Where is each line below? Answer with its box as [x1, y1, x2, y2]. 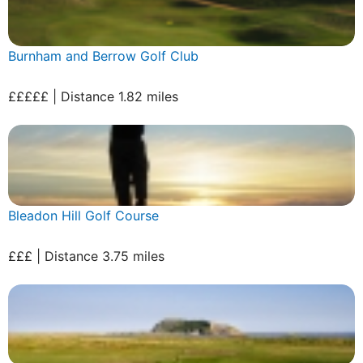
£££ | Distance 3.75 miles [8, 247, 164, 264]
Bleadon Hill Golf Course [8, 207, 159, 224]
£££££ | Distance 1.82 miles [8, 88, 178, 105]
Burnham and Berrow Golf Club [8, 47, 199, 64]
